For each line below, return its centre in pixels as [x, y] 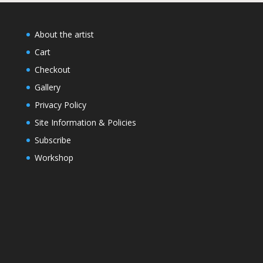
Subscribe [53, 140]
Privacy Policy [60, 104]
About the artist [64, 34]
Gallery [47, 87]
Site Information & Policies [85, 122]
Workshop [54, 157]
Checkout [52, 69]
